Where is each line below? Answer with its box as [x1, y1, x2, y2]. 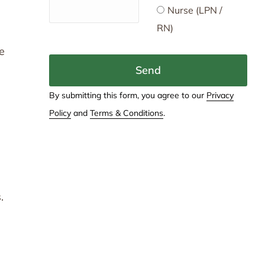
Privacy [206, 90, 234, 101]
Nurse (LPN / [167, 4, 223, 16]
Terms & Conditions [89, 108, 163, 118]
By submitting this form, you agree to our [49, 90, 206, 101]
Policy [49, 108, 71, 118]
